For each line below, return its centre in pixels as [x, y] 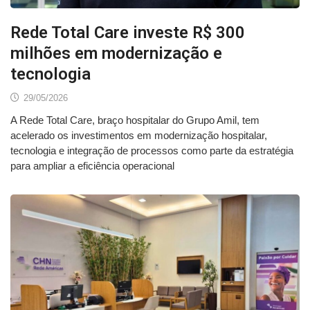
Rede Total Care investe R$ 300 [128, 33]
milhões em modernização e [116, 54]
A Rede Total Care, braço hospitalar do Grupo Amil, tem [135, 120]
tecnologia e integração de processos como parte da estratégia [152, 151]
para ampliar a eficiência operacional [92, 166]
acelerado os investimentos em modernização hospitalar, [139, 136]
